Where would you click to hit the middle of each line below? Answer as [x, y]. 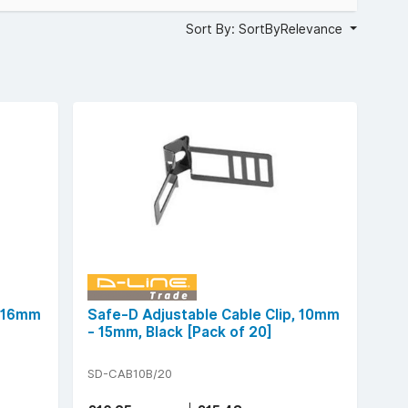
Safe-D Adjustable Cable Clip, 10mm [214, 314]
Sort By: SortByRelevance [266, 30]
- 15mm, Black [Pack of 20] [180, 331]
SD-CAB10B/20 [130, 373]
